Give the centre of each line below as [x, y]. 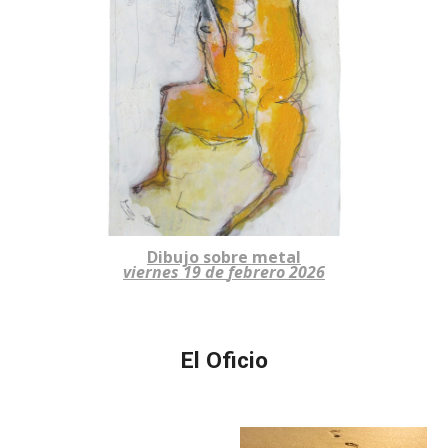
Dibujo [175, 256]
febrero [256, 271]
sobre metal [252, 256]
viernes [153, 271]
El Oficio [224, 360]
